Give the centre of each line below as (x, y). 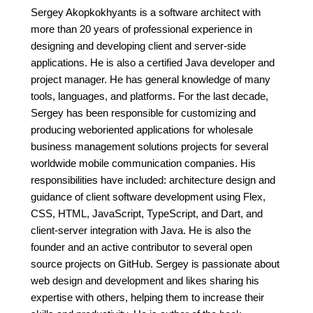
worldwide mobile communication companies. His (143, 163)
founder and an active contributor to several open (141, 247)
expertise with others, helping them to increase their (147, 298)
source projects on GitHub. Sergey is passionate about (155, 264)
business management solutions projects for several (150, 147)
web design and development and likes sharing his (145, 281)
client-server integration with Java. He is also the (141, 231)
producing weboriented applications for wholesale (142, 130)
